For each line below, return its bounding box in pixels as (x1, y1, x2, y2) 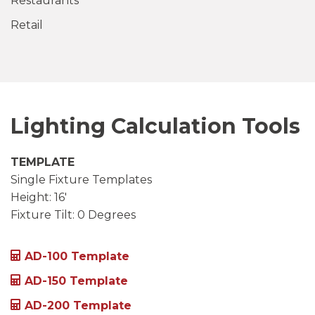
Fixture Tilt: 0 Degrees (11, 208, 136, 221)
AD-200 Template (25, 299, 131, 312)
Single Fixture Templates (11, 173, 152, 186)
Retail (11, 18, 43, 32)
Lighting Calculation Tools (11, 113, 300, 139)
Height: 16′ (11, 191, 67, 204)
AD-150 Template (25, 274, 128, 288)
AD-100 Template (25, 250, 129, 263)
